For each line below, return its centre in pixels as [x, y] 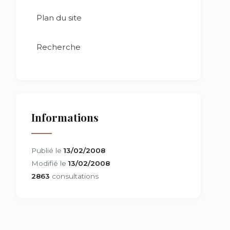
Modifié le [50, 163]
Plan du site [59, 18]
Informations [65, 117]
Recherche [59, 47]
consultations [74, 176]
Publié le [47, 150]
